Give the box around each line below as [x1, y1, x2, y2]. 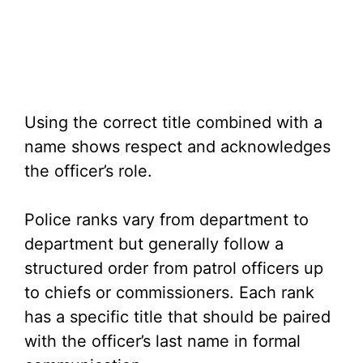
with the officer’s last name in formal [24, 331, 301, 352]
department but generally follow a [24, 234, 284, 254]
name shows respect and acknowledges [24, 137, 331, 157]
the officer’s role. [24, 161, 152, 181]
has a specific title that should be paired [24, 307, 331, 327]
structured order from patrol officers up [24, 258, 323, 279]
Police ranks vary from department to [24, 210, 309, 230]
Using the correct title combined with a [24, 113, 322, 133]
